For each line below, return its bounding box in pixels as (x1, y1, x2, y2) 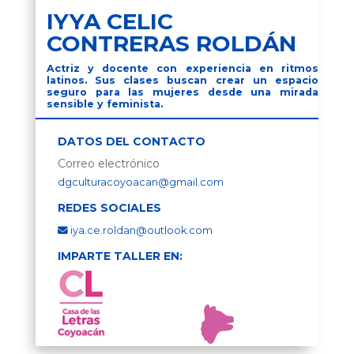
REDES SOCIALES (57, 200, 161, 215)
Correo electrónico (57, 156, 160, 171)
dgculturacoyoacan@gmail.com (57, 175, 224, 188)
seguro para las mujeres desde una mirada (46, 85, 319, 98)
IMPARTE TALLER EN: (57, 248, 183, 263)
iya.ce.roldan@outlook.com (67, 224, 213, 236)
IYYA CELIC (46, 7, 173, 35)
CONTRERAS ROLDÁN (46, 29, 296, 57)
